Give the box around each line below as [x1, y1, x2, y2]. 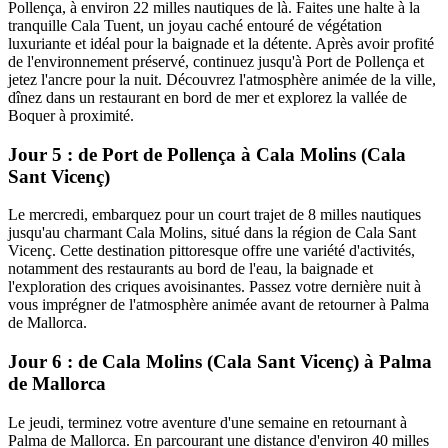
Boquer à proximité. [8, 106, 134, 124]
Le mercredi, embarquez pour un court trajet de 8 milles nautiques [8, 206, 421, 224]
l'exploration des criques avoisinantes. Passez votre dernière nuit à [8, 278, 421, 296]
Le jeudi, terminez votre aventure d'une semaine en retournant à [8, 413, 407, 431]
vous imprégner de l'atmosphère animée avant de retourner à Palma [8, 296, 429, 314]
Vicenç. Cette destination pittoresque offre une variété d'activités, [8, 242, 415, 260]
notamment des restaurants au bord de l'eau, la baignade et [8, 260, 373, 278]
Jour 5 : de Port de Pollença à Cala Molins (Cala [8, 143, 406, 165]
